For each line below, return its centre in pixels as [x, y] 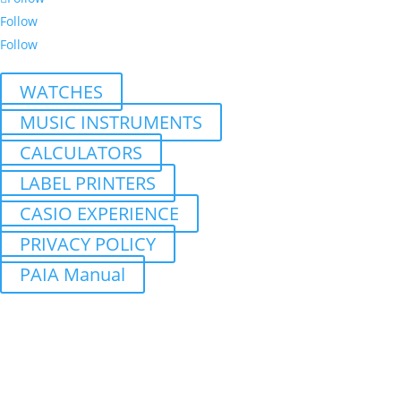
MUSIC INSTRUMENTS [111, 123]
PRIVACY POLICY [88, 244]
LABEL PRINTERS [88, 183]
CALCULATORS [81, 153]
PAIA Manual [73, 275]
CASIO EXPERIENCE [99, 214]
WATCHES [61, 92]
